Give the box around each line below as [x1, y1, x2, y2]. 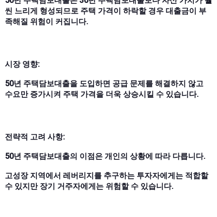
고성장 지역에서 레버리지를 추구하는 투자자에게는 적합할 [5, 170, 208, 180]
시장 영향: [5, 59, 40, 69]
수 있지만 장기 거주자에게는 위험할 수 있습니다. [5, 181, 173, 191]
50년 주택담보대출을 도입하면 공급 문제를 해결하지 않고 [5, 78, 203, 88]
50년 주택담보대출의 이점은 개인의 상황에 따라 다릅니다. [5, 151, 205, 161]
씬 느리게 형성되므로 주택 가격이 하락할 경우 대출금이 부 [5, 6, 206, 15]
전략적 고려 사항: [5, 132, 65, 141]
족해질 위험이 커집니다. [5, 16, 88, 26]
